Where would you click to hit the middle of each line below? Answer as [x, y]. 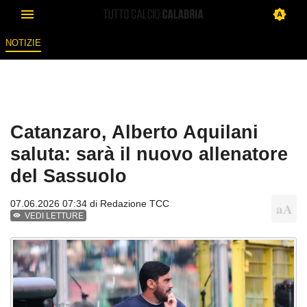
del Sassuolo [69, 176]
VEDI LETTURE [54, 216]
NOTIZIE [23, 43]
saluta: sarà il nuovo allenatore [149, 154]
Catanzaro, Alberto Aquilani [134, 132]
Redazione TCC [135, 204]
